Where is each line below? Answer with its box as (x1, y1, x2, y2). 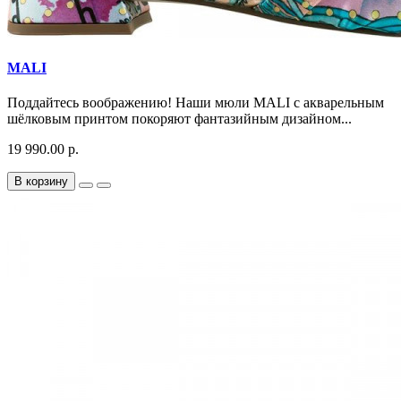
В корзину (14, 175, 68, 189)
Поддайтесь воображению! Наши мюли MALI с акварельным (7, 95, 384, 111)
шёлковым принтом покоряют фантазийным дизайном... (7, 111, 352, 127)
